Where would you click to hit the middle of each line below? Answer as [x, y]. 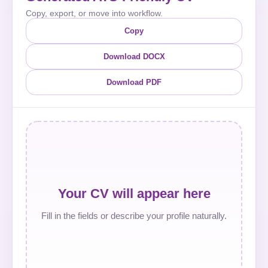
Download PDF [134, 82]
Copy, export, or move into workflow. [94, 13]
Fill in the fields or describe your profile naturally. [134, 215]
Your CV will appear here [134, 193]
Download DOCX [134, 57]
